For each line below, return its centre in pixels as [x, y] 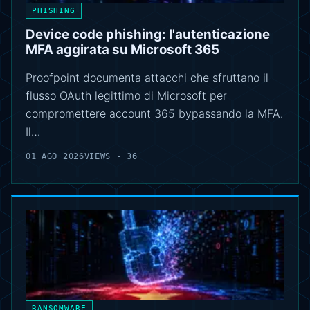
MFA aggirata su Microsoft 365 [122, 50]
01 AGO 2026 [55, 157]
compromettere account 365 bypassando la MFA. [154, 114]
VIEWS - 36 [111, 157]
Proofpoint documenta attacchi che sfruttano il [147, 78]
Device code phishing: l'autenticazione [148, 35]
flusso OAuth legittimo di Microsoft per [126, 96]
